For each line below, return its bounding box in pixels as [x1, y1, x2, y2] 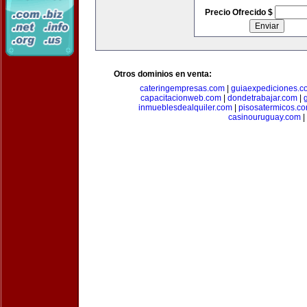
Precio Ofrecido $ [204, 8, 275, 17]
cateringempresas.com [139, 84, 225, 93]
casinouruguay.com [228, 112, 301, 122]
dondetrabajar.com [228, 93, 297, 103]
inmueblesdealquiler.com [138, 103, 232, 112]
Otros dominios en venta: [114, 69, 212, 79]
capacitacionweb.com [140, 93, 221, 103]
